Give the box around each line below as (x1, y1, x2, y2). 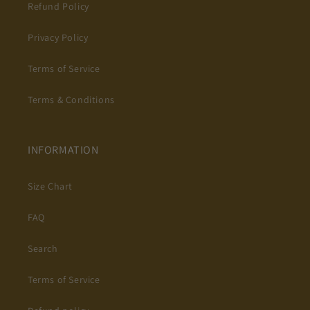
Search (28, 242, 58, 255)
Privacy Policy (28, 31, 89, 44)
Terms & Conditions (28, 93, 115, 106)
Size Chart (28, 180, 73, 192)
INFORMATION (28, 143, 99, 157)
